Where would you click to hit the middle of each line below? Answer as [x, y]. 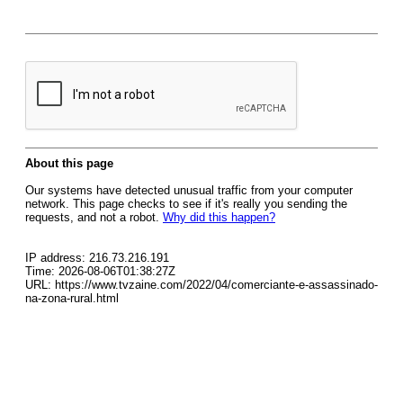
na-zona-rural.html [72, 298]
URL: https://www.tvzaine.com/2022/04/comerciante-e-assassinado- [201, 285]
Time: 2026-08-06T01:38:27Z [100, 271]
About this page [69, 163]
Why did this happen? [219, 217]
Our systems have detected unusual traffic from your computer [189, 190]
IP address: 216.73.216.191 [97, 258]
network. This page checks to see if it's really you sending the [186, 204]
